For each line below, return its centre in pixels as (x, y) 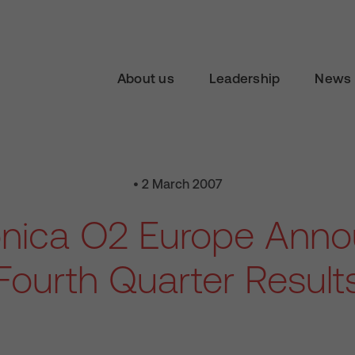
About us (145, 79)
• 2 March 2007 (177, 184)
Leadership (244, 79)
